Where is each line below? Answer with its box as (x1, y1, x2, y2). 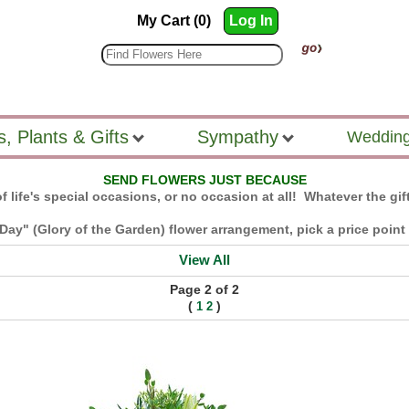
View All (178, 252, 230, 267)
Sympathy (196, 127, 284, 147)
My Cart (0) (137, 13, 211, 28)
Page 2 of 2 (170, 282, 240, 297)
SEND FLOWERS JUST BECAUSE (102, 173, 307, 187)
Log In (229, 13, 273, 28)
